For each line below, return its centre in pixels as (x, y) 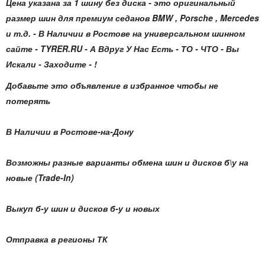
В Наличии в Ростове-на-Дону (70, 131)
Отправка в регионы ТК (58, 239)
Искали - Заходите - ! (51, 64)
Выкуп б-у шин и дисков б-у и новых (83, 208)
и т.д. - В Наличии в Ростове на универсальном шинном (125, 33)
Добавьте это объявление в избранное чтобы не (112, 85)
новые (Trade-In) (40, 177)
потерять (28, 101)
